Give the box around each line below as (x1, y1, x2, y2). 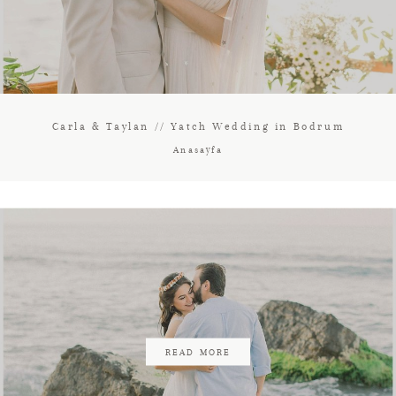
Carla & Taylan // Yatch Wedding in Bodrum (51, 120, 345, 133)
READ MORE (164, 346, 232, 357)
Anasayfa (173, 144, 223, 156)
